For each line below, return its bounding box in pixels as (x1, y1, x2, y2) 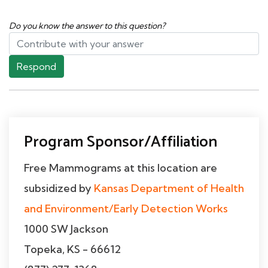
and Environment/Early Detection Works (24, 201, 228, 215)
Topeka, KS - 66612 (24, 242, 121, 256)
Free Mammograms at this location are (24, 160, 217, 175)
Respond (17, 60, 56, 72)
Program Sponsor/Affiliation (24, 129, 217, 155)
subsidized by (24, 181, 94, 195)
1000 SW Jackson (24, 221, 108, 236)
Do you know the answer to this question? (9, 20, 165, 31)
